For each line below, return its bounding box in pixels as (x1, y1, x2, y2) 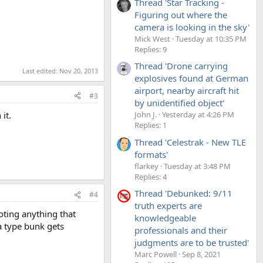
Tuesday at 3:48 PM (164, 160, 231, 171)
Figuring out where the (134, 8, 227, 21)
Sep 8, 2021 (182, 248, 221, 259)
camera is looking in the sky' (134, 21, 249, 33)
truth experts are (134, 199, 202, 211)
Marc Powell (134, 248, 177, 259)
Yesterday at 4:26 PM (162, 109, 234, 120)
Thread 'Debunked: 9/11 (134, 187, 232, 199)
